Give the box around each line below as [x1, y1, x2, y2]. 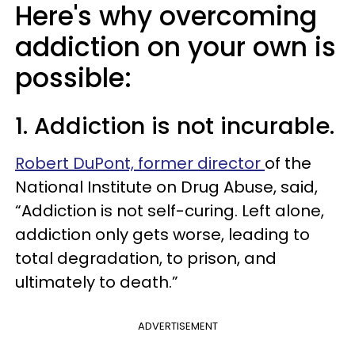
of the [265, 152, 311, 174]
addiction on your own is [15, 29, 336, 66]
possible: [15, 59, 132, 97]
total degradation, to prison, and [15, 247, 277, 269]
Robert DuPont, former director [15, 152, 265, 174]
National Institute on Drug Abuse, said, [15, 176, 318, 198]
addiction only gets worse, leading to [15, 223, 310, 246]
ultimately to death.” [15, 271, 178, 293]
